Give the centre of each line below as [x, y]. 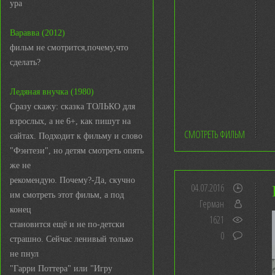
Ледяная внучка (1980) [52, 92]
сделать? [25, 62]
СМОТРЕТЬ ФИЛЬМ [215, 134]
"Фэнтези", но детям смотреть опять [77, 151]
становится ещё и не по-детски [67, 224]
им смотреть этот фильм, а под [67, 195]
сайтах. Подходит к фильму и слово [76, 136]
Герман [212, 204]
